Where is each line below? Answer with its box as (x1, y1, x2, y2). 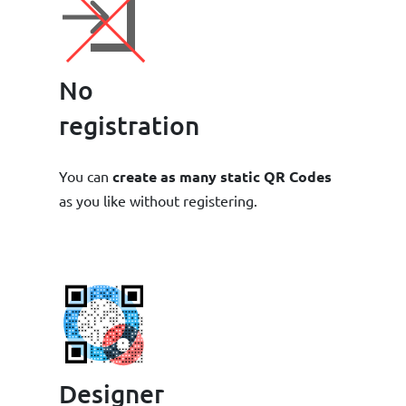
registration (59, 109, 199, 140)
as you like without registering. (59, 190, 257, 209)
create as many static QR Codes (112, 166, 332, 186)
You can (59, 166, 112, 185)
